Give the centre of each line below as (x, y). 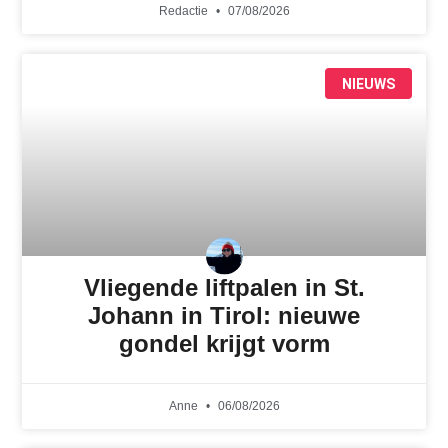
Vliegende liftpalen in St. (224, 288)
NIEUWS (368, 83)
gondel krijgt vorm (224, 344)
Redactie (184, 11)
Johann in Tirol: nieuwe (224, 316)
